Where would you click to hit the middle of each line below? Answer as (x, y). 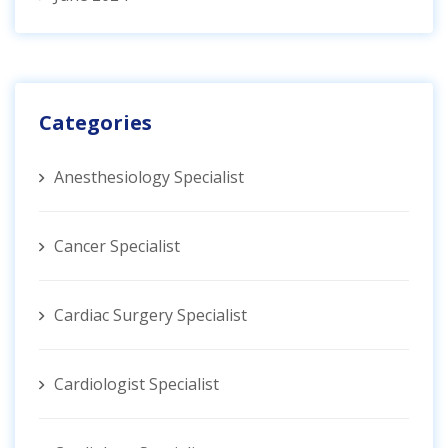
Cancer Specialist (117, 246)
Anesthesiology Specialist (149, 177)
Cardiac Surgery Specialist (150, 315)
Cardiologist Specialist (136, 384)
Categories (95, 123)
